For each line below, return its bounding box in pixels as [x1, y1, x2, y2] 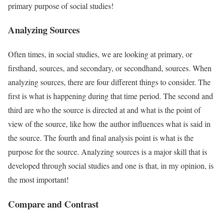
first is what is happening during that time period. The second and [8, 91, 213, 102]
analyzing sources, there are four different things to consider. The [8, 77, 211, 88]
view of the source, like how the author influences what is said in [8, 118, 211, 129]
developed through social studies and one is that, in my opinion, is [8, 160, 214, 171]
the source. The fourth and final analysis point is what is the [8, 132, 194, 143]
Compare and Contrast [8, 197, 99, 211]
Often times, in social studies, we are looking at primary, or [8, 49, 192, 60]
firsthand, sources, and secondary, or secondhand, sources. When [8, 63, 212, 74]
